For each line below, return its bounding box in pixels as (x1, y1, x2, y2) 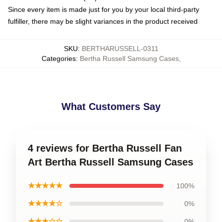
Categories (41, 55, 76, 62)
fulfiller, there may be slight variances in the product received (8, 17, 198, 25)
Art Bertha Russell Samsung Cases (28, 157, 193, 167)
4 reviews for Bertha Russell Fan (28, 143, 182, 154)
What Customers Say (61, 101, 161, 112)
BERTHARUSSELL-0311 (81, 45, 159, 53)
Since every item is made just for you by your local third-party (8, 5, 199, 13)
